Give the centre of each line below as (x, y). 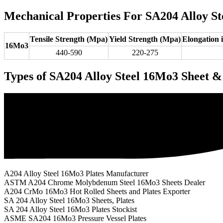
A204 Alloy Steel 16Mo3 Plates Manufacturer (76, 174)
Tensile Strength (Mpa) (69, 39)
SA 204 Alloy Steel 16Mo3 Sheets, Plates (69, 201)
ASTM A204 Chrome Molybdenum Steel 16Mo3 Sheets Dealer (105, 183)
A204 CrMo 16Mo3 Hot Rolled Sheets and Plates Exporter (97, 192)
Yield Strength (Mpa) (145, 39)
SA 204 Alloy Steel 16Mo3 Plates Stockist (70, 210)
